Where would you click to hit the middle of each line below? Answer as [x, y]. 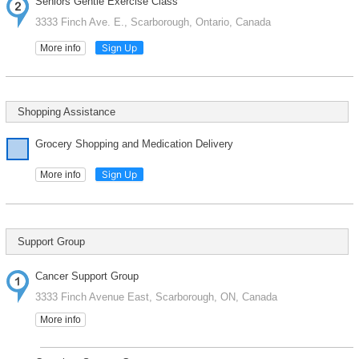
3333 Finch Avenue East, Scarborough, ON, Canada [156, 296]
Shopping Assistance [66, 111]
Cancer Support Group [87, 276]
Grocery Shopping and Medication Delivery [134, 143]
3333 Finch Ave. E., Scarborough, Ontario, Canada [153, 22]
